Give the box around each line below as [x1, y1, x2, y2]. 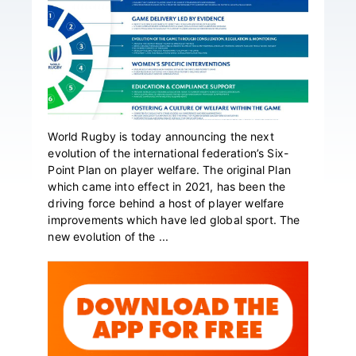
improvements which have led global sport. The [48, 212, 300, 226]
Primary [47, 260, 120, 284]
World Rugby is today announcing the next [48, 129, 274, 143]
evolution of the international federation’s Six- [48, 145, 289, 160]
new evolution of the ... [48, 229, 169, 243]
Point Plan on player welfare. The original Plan [48, 162, 291, 176]
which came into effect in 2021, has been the [48, 179, 286, 193]
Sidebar [47, 284, 119, 308]
